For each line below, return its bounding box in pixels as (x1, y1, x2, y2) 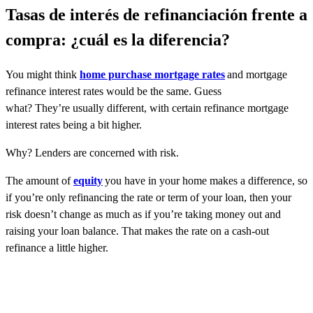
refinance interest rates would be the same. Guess (6, 85, 221, 97)
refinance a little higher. (6, 241, 110, 254)
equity (73, 174, 103, 187)
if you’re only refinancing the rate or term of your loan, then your (6, 191, 291, 203)
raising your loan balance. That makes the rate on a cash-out (6, 224, 269, 237)
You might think (6, 68, 80, 80)
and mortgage (225, 68, 287, 80)
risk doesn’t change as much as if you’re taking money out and (6, 208, 281, 220)
